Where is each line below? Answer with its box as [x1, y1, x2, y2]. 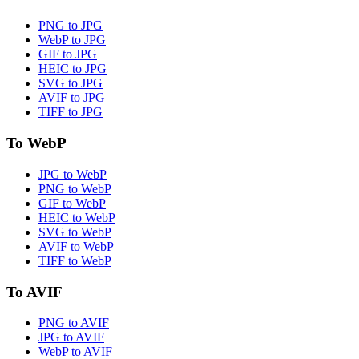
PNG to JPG [38, 18, 103, 33]
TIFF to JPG [38, 105, 103, 119]
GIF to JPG [38, 47, 97, 62]
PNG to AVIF [38, 316, 109, 330]
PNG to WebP [38, 181, 111, 196]
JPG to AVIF [38, 330, 104, 345]
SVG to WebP [38, 224, 111, 239]
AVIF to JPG [38, 91, 105, 105]
